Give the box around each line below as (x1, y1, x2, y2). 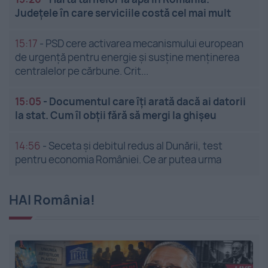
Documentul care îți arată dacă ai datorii (49, 95, 246, 109)
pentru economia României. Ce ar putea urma (15, 153, 221, 167)
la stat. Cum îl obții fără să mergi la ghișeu (15, 108, 217, 123)
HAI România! (9, 191, 95, 209)
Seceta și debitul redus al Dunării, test (48, 139, 223, 153)
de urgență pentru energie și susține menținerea (15, 50, 239, 65)
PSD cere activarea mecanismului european (45, 36, 243, 51)
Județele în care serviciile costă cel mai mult (15, 6, 231, 20)
